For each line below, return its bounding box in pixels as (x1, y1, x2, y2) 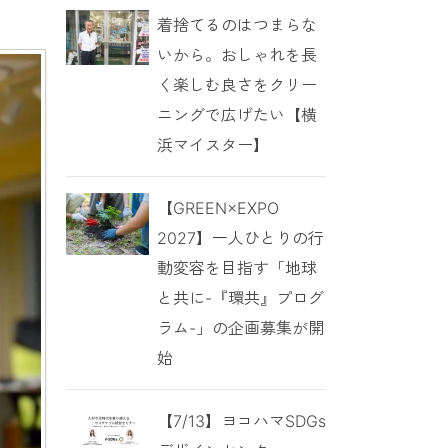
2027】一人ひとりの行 (156, 227, 324, 248)
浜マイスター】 (156, 134, 269, 155)
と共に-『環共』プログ (156, 287, 324, 308)
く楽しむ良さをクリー (156, 74, 317, 95)
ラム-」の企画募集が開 (156, 317, 324, 338)
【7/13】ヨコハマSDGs (156, 410, 326, 431)
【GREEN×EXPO (156, 197, 279, 218)
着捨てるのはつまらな (156, 14, 317, 35)
